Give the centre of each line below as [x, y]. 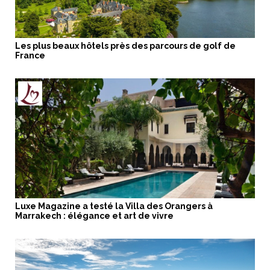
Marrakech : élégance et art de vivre [94, 215]
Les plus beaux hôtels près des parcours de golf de [125, 46]
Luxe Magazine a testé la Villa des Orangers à [114, 206]
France [31, 55]
